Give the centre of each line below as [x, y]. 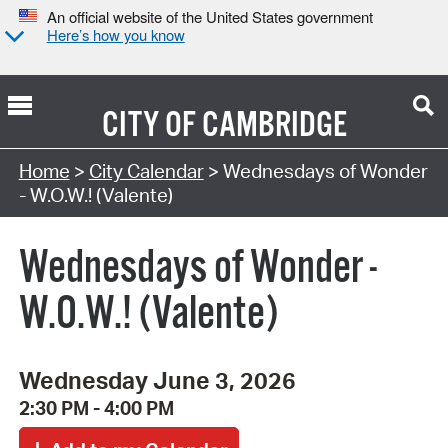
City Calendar [146, 170]
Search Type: [74, 145]
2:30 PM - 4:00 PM [96, 408]
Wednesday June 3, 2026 [157, 380]
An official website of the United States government [209, 17]
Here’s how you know [115, 35]
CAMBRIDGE [274, 125]
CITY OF [148, 125]
